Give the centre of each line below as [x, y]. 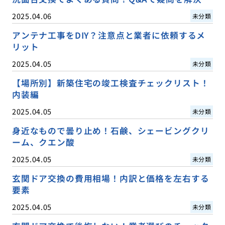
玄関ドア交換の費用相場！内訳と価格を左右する [110, 179]
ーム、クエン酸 [43, 142]
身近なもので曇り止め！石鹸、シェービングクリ [110, 131]
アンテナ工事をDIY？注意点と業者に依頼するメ [109, 35]
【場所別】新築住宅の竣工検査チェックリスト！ [110, 83]
